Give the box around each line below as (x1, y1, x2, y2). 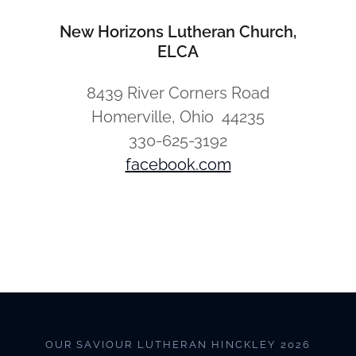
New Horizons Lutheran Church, (60, 22, 296, 41)
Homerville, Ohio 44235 (91, 107, 265, 126)
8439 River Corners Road (87, 83, 269, 103)
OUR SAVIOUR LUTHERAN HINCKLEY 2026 (44, 339, 311, 350)
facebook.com (125, 155, 231, 174)
